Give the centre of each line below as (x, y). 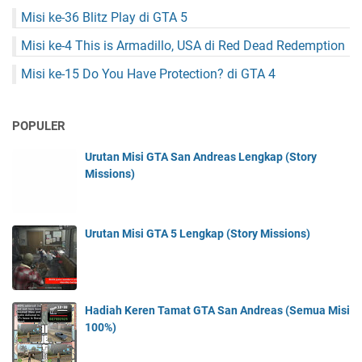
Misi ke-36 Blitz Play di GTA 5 (104, 18)
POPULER (39, 126)
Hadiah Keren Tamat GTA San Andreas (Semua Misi (217, 311)
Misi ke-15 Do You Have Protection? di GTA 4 (148, 74)
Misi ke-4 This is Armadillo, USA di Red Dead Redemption (183, 46)
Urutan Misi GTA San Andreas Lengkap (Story (201, 157)
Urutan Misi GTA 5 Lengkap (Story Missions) (198, 234)
